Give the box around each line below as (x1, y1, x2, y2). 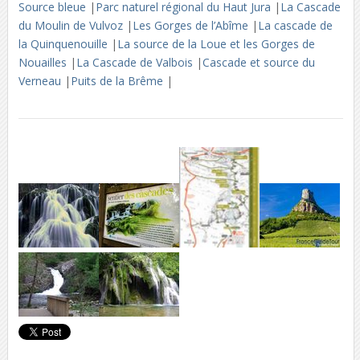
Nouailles (18, 55, 70, 70)
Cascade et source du (202, 55, 315, 70)
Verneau (18, 73, 64, 88)
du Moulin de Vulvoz (18, 18, 126, 33)
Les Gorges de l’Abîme (132, 18, 252, 33)
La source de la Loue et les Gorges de (117, 36, 315, 51)
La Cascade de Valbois (76, 55, 196, 70)
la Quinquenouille (18, 36, 111, 51)
